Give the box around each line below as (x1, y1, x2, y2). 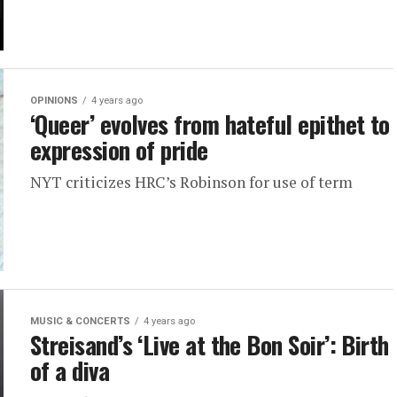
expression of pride (30, 132, 208, 167)
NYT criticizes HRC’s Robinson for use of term (30, 172, 353, 192)
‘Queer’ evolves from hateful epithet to (30, 106, 390, 142)
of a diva (30, 353, 110, 388)
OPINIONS (30, 95, 78, 106)
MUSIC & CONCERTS (30, 315, 130, 327)
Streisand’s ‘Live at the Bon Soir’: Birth (30, 327, 389, 362)
